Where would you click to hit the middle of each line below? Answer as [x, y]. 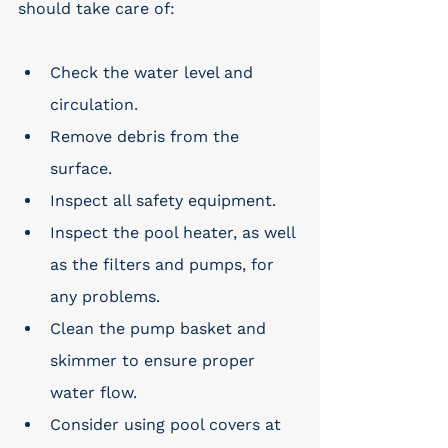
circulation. [94, 104]
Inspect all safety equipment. [163, 200]
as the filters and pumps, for [164, 264]
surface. [81, 168]
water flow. [93, 392]
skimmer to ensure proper [155, 360]
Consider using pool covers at [168, 424]
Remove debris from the [147, 136]
